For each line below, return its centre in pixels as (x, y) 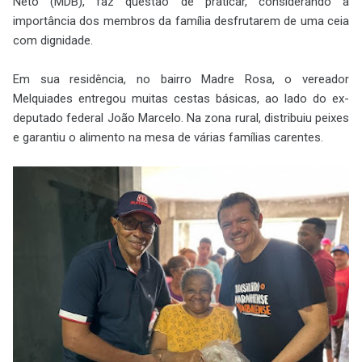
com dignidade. (53, 40)
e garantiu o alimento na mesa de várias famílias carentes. (168, 137)
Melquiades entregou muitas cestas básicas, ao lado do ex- (181, 98)
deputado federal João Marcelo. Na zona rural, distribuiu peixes (181, 118)
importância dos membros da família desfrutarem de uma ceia (181, 21)
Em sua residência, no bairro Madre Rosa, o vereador (181, 79)
